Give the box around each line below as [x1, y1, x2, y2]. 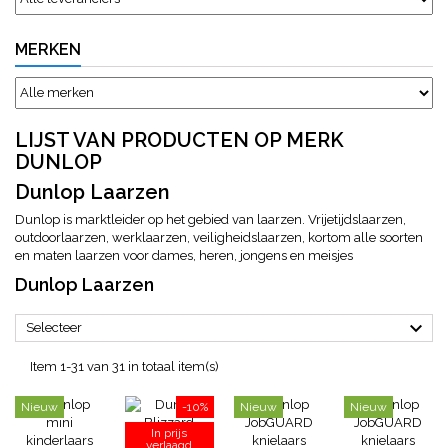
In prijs [151, 425, 188, 440]
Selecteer [26, 319, 82, 335]
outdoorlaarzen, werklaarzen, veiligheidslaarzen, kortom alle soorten [15, 229, 423, 245]
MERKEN [15, 39, 81, 59]
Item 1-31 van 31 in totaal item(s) [30, 358, 219, 374]
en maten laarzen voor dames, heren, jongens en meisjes [15, 247, 353, 263]
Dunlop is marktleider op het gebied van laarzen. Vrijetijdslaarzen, [15, 211, 406, 227]
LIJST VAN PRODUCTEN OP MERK [15, 127, 344, 152]
